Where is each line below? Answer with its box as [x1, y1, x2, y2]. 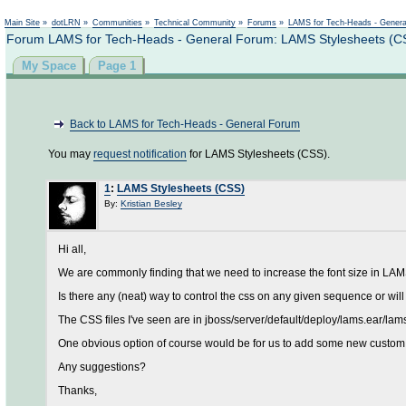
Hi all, [58, 243, 86, 256]
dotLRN [52, 18, 81, 27]
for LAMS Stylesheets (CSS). [187, 148, 330, 160]
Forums [247, 18, 276, 27]
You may [48, 148, 93, 160]
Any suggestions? [58, 361, 146, 373]
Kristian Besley [121, 198, 182, 208]
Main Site [5, 18, 40, 27]
